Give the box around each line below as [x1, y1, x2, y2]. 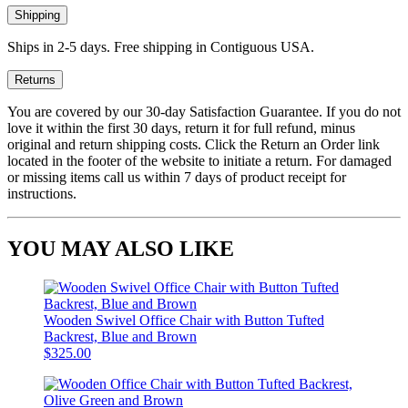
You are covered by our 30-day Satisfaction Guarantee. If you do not [7, 103, 401, 119]
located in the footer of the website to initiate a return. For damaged [7, 152, 392, 168]
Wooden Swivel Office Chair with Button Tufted [44, 311, 324, 328]
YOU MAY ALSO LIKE [7, 236, 234, 260]
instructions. [7, 185, 76, 201]
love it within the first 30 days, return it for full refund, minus [7, 119, 355, 136]
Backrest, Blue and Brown [44, 328, 197, 344]
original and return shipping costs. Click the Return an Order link [7, 136, 380, 152]
